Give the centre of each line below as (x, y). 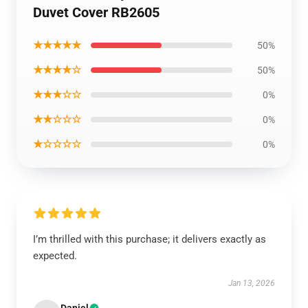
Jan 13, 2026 (252, 283)
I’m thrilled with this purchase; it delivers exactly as (150, 239)
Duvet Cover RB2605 (96, 12)
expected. (55, 256)
